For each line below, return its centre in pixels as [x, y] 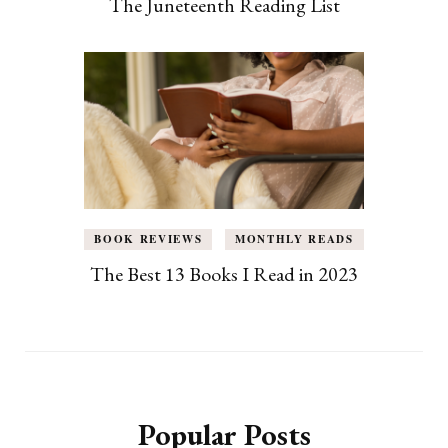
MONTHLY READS [294, 239]
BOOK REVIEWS [148, 239]
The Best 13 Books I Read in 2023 [224, 274]
